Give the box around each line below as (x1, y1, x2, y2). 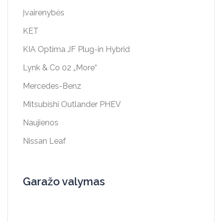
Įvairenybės (23, 8, 64, 18)
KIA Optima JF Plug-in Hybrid (23, 45, 130, 55)
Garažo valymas (23, 175, 105, 188)
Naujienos (23, 118, 58, 128)
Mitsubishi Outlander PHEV (23, 100, 121, 110)
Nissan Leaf (23, 136, 66, 146)
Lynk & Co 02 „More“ (23, 63, 97, 73)
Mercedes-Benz (23, 81, 81, 91)
